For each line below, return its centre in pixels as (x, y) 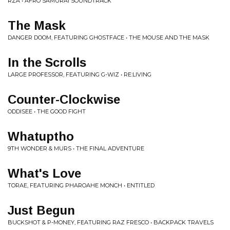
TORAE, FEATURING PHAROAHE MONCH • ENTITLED (81, 185)
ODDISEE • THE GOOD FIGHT (47, 111)
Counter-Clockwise (64, 99)
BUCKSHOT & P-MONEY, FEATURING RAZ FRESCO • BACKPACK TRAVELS (111, 222)
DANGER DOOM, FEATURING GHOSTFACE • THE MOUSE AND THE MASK (109, 37)
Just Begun (41, 210)
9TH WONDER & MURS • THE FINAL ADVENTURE (76, 148)
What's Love (44, 173)
